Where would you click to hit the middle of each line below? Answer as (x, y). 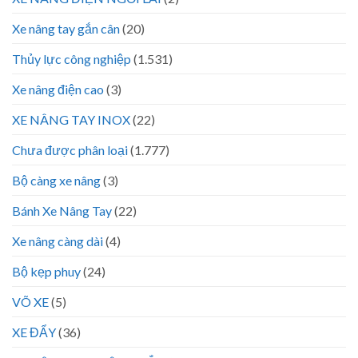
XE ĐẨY (34, 332)
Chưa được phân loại (70, 150)
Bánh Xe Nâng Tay (62, 211)
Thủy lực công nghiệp (72, 59)
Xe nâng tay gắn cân (66, 29)
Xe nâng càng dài (58, 241)
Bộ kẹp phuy (46, 272)
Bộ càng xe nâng (56, 181)
